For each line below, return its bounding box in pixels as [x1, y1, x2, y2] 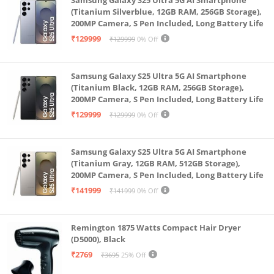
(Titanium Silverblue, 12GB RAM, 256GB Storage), [71, 6, 262, 17]
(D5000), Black [71, 233, 125, 245]
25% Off [119, 250, 146, 259]
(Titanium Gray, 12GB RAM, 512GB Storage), [71, 157, 240, 169]
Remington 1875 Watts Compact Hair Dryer [71, 221, 241, 233]
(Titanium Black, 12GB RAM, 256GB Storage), [71, 81, 244, 93]
